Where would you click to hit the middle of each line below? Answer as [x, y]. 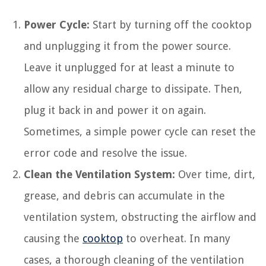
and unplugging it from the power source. [127, 46]
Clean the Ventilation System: [99, 174]
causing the [53, 238]
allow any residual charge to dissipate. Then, [133, 88]
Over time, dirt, [215, 174]
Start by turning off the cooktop [171, 24]
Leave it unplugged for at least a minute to [129, 67]
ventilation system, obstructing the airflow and [140, 217]
